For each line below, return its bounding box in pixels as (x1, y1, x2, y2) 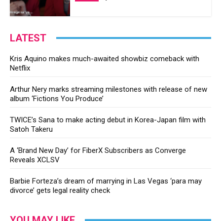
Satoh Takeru (10, 124, 53, 134)
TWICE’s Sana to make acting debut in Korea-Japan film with (10, 115, 206, 124)
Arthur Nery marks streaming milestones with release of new (10, 84, 207, 94)
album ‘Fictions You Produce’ (10, 94, 104, 103)
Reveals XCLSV (10, 155, 60, 164)
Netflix (10, 63, 30, 73)
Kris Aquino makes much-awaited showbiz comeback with (10, 54, 199, 63)
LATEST (10, 32, 46, 44)
